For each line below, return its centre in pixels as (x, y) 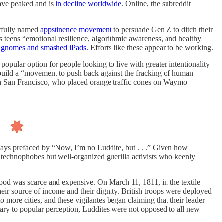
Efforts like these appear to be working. (151, 47)
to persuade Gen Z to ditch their (162, 29)
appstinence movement (76, 29)
